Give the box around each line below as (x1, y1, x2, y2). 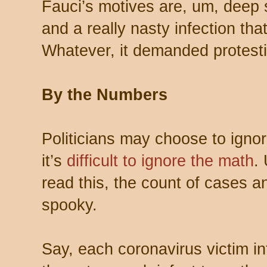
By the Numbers (42, 85, 167, 104)
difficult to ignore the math (67, 151, 254, 170)
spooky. (42, 195, 97, 214)
